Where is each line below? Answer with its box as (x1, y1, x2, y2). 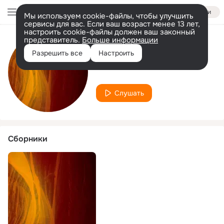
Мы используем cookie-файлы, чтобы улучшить (24, 11, 193, 21)
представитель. (24, 35, 82, 45)
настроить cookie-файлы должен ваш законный (24, 27, 195, 37)
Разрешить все (32, 48, 82, 57)
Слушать (114, 88, 144, 97)
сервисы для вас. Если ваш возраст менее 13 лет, (24, 19, 200, 29)
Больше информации (82, 35, 158, 45)
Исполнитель (96, 41, 147, 52)
